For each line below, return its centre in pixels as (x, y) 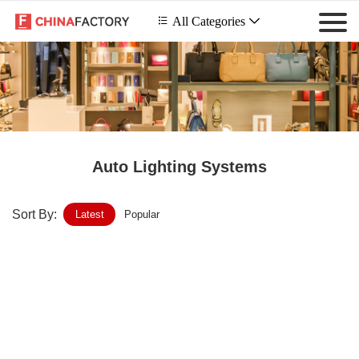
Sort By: (34, 215)
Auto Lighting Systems (179, 167)
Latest (89, 215)
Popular (141, 215)
